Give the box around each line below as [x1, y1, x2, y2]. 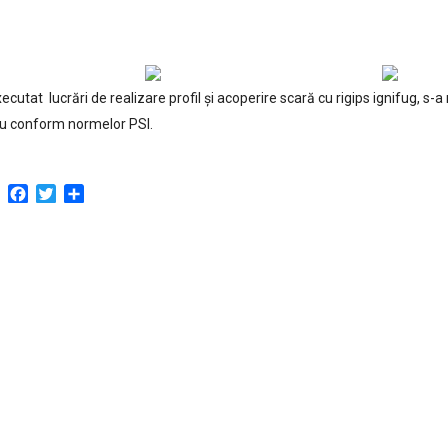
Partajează [84, 181, 159, 201]
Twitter [56, 181, 105, 201]
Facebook [28, 181, 97, 201]
